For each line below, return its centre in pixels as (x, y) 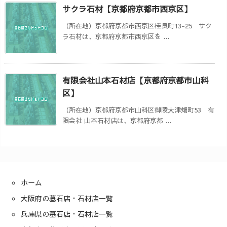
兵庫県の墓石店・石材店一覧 (67, 214)
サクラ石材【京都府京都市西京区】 (127, 8)
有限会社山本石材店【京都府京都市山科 (135, 80)
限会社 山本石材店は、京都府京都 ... (117, 120)
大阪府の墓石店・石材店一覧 (67, 198)
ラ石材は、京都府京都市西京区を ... (116, 36)
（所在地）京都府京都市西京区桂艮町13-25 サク (137, 26)
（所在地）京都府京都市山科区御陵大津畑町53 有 (138, 110)
